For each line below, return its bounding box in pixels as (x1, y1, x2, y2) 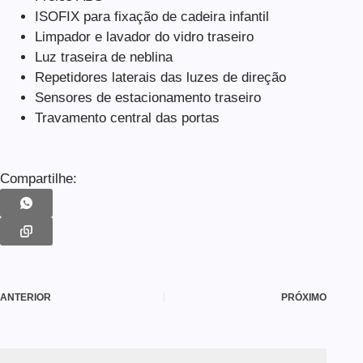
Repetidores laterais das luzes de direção (34, 70, 286, 86)
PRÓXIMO (281, 292, 327, 304)
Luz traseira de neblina (34, 49, 173, 66)
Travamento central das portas (34, 110, 220, 126)
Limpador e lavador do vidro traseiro (34, 29, 254, 45)
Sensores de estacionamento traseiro (34, 90, 261, 106)
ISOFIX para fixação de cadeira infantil (34, 9, 269, 25)
